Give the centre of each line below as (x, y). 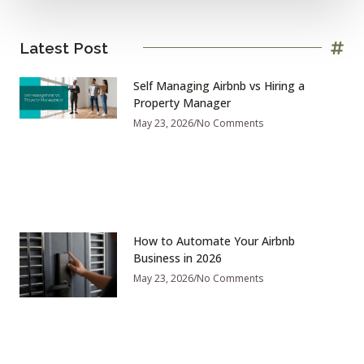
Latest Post (64, 48)
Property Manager (182, 102)
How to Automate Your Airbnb (214, 241)
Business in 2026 (178, 258)
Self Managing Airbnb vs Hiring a (219, 85)
